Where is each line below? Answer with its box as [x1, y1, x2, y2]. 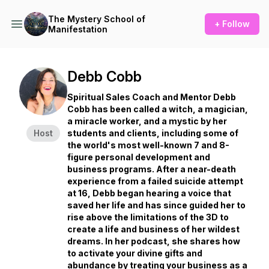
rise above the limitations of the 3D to [67, 212, 229, 222]
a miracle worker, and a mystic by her [67, 116, 227, 126]
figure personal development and [67, 152, 210, 162]
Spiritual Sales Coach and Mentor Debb [67, 92, 236, 102]
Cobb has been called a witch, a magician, [67, 104, 248, 114]
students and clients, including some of [67, 128, 238, 138]
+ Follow [214, 19, 250, 29]
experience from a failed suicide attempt [67, 176, 243, 186]
